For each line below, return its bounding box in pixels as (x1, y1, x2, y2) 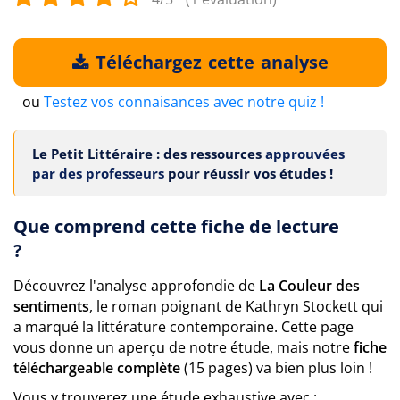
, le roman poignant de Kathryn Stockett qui (89, 296, 383, 316)
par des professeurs (32, 164, 164, 182)
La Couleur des (259, 276, 360, 296)
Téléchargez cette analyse (90, 50, 329, 74)
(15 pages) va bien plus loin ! (180, 358, 372, 378)
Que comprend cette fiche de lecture (13, 214, 339, 238)
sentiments (13, 296, 89, 316)
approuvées (265, 145, 345, 162)
